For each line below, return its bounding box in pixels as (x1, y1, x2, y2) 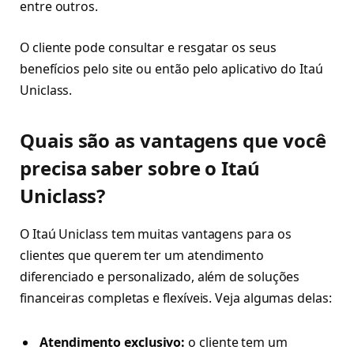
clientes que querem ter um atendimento (20, 247, 264, 265)
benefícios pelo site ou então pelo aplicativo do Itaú (20, 60, 323, 78)
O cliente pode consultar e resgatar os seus (20, 39, 277, 57)
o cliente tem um (185, 333, 288, 351)
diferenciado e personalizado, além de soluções (20, 268, 300, 286)
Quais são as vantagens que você (20, 127, 326, 154)
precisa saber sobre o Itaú (20, 155, 260, 182)
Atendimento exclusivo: (40, 333, 186, 351)
